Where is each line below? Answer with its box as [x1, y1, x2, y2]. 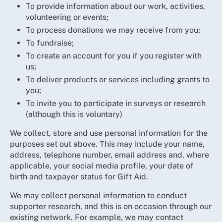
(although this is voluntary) [26, 109, 122, 119]
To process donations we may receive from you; [26, 25, 200, 35]
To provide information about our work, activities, [26, 1, 205, 11]
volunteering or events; [26, 12, 111, 22]
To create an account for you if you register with [26, 51, 202, 60]
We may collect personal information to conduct [10, 190, 187, 200]
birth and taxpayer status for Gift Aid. [10, 171, 148, 181]
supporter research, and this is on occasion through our [10, 201, 212, 211]
